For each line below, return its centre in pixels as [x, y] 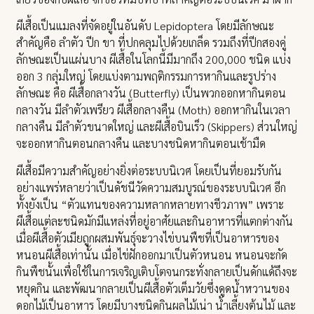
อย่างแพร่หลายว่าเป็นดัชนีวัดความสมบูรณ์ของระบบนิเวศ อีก [151, 187]
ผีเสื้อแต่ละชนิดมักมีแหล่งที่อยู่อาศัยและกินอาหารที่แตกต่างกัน [155, 221]
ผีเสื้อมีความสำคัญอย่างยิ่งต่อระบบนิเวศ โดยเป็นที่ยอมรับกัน [149, 170]
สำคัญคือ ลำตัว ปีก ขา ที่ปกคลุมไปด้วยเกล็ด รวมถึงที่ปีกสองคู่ [151, 43]
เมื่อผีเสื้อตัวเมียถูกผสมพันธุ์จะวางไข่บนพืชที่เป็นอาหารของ [148, 238]
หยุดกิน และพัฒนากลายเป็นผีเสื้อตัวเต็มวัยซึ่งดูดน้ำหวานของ [153, 288]
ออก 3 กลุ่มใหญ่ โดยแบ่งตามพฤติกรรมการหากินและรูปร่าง [146, 76]
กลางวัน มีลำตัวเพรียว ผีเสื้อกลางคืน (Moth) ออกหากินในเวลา [153, 110]
